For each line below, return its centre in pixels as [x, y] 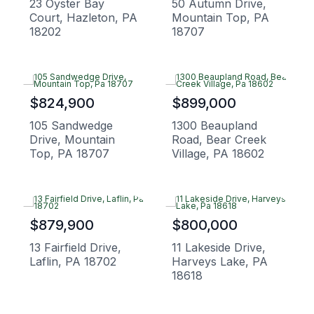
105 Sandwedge [71, 125]
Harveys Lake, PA [220, 261]
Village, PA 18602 [218, 153]
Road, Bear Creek [219, 139]
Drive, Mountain [72, 139]
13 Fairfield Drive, [75, 247]
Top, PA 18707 [69, 153]
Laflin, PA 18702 [73, 261]
